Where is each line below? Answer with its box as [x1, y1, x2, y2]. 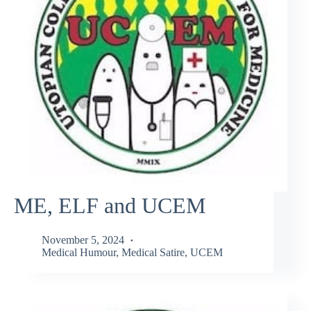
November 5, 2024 [42, 233, 124, 246]
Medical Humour [42, 246, 116, 258]
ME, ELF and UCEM [14, 193, 205, 219]
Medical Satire [121, 246, 185, 258]
